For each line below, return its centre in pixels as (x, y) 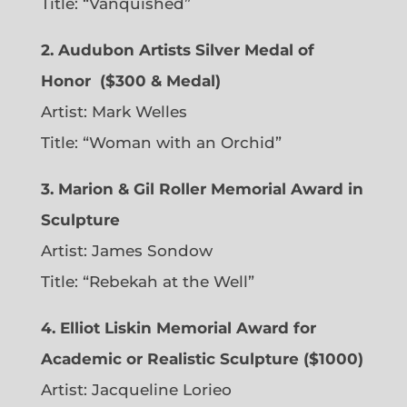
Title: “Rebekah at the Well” (147, 281)
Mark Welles (139, 111)
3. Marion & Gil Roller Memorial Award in (202, 189)
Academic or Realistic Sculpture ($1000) (202, 358)
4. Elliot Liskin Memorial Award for (178, 328)
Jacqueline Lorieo (161, 389)
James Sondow (152, 250)
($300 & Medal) (160, 80)
